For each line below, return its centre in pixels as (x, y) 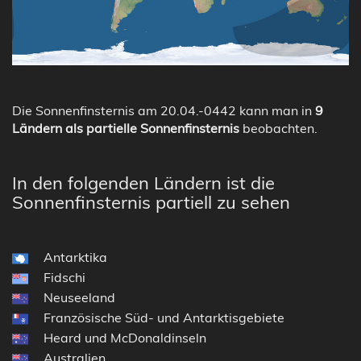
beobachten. (278, 128)
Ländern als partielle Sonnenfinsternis (126, 128)
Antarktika (75, 257)
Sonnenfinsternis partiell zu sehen (151, 202)
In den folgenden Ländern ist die (143, 183)
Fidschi (64, 277)
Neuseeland (79, 297)
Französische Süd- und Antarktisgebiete (164, 317)
